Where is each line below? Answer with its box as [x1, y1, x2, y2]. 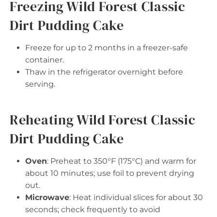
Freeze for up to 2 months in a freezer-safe [25, 43, 188, 52]
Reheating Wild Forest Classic [10, 110, 196, 129]
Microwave [25, 192, 69, 202]
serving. [25, 79, 55, 89]
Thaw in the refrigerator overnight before [25, 67, 183, 77]
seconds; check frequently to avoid [25, 204, 160, 214]
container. [25, 55, 64, 64]
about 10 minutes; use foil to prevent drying [25, 168, 194, 178]
